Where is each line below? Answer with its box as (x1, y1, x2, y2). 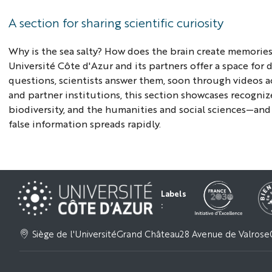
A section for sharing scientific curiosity (8, 13, 224, 30)
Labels (160, 188, 186, 199)
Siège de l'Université (32, 228, 117, 240)
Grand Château (116, 228, 180, 240)
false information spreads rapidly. (8, 117, 161, 130)
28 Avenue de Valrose (179, 228, 270, 240)
